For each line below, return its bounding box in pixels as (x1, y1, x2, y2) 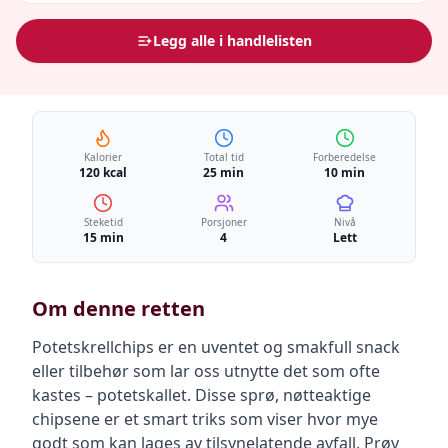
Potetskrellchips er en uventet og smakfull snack (32, 336, 400, 358)
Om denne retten (32, 295, 205, 322)
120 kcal (79, 164, 128, 181)
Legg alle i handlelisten (152, 31, 312, 50)
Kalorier (84, 150, 123, 164)
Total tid (203, 150, 244, 164)
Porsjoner (200, 215, 247, 229)
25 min (203, 164, 245, 181)
